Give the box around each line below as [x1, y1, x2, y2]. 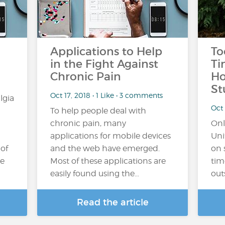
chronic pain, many [50, 119, 126, 128]
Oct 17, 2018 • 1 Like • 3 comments [50, 90, 163, 99]
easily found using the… [50, 169, 139, 178]
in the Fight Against [50, 57, 158, 71]
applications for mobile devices [50, 131, 171, 141]
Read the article [76, 197, 149, 208]
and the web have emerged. [50, 144, 160, 153]
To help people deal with [50, 106, 146, 116]
